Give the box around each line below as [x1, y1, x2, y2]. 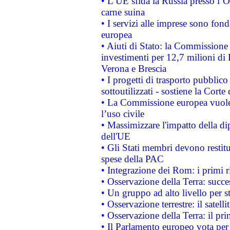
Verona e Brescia [101, 63, 166, 74]
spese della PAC [101, 154, 164, 164]
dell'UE [101, 131, 130, 142]
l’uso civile [101, 108, 144, 119]
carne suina [101, 7, 145, 17]
